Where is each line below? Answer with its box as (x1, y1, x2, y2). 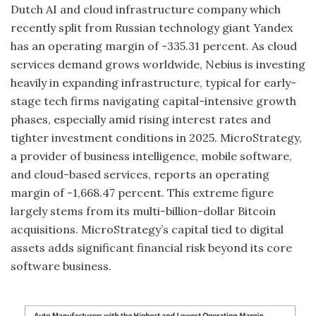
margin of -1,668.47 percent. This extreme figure (11, 186, 274, 200)
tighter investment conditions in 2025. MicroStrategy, (11, 130, 302, 145)
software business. (11, 259, 114, 274)
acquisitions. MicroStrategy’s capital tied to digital (11, 222, 284, 237)
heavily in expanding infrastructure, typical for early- (11, 75, 296, 90)
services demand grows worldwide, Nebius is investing (11, 57, 305, 72)
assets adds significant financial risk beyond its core (11, 241, 292, 255)
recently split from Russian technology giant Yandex (11, 20, 293, 35)
